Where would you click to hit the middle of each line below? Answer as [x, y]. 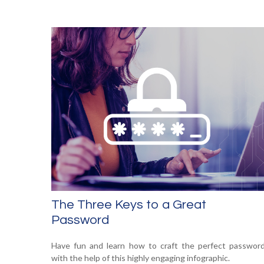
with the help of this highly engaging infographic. [141, 258]
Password [80, 220]
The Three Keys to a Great [129, 205]
